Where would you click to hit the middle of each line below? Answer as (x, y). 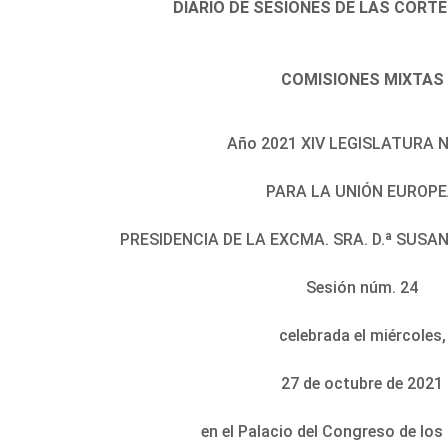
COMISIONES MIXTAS (362, 79)
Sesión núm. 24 (362, 287)
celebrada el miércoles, (362, 335)
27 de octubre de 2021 (362, 383)
